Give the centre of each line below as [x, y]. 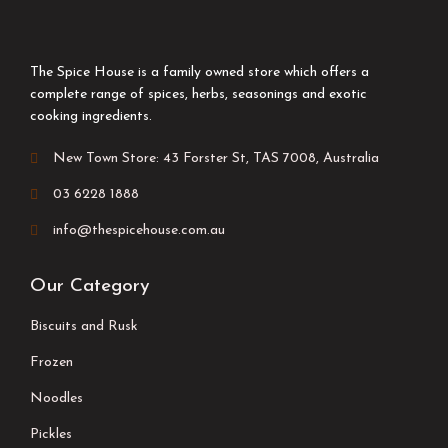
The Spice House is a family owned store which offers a [199, 73]
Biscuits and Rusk [84, 327]
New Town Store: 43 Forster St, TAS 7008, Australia [215, 159]
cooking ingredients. [91, 117]
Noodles [56, 399]
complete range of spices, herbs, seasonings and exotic [198, 95]
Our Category [90, 287]
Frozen [51, 363]
